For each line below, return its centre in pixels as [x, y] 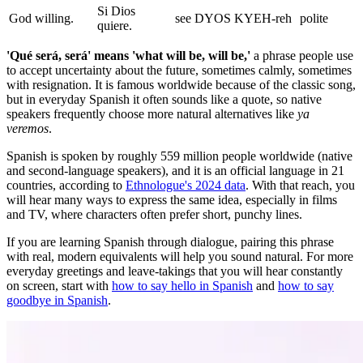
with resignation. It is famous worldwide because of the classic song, [181, 84]
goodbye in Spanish [57, 300]
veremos [28, 128]
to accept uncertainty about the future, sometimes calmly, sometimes [179, 70]
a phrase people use [302, 55]
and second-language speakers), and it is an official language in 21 [175, 170]
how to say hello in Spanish [182, 285]
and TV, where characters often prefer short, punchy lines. [154, 214]
